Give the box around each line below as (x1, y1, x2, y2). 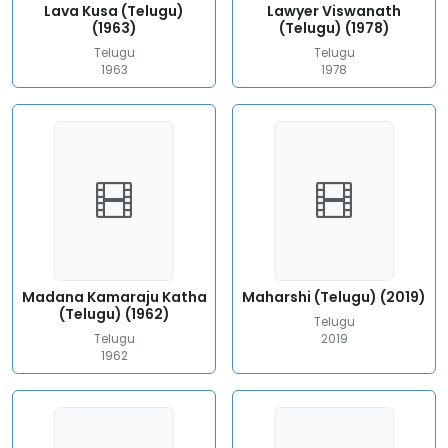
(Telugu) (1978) (278, 18, 390, 38)
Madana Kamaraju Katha (21, 287, 207, 307)
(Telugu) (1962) (58, 304, 170, 324)
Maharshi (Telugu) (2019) (242, 287, 426, 307)
